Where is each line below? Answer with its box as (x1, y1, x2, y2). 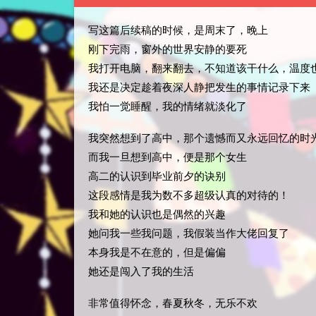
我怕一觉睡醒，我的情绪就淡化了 (88, 100, 247, 113)
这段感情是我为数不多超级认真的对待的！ (88, 189, 289, 202)
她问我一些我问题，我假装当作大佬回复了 (88, 227, 289, 240)
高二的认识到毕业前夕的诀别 (88, 170, 226, 183)
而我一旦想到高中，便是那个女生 (88, 151, 247, 164)
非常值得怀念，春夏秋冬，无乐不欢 (88, 297, 257, 310)
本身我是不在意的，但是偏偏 (88, 246, 226, 259)
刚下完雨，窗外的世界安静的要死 (88, 43, 247, 56)
